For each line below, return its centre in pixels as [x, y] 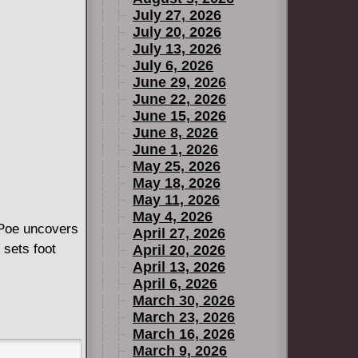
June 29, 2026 [179, 82]
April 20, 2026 [179, 250]
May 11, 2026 [176, 200]
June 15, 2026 [179, 116]
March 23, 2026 [184, 317]
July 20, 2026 [177, 32]
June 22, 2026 [179, 99]
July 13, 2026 [177, 49]
